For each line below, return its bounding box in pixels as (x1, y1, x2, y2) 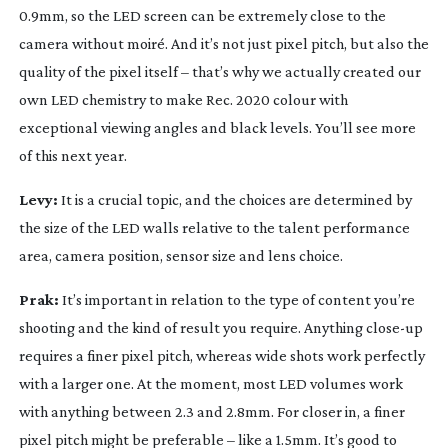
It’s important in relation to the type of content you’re (58, 290, 415, 308)
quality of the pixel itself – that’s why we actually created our (18, 62, 421, 80)
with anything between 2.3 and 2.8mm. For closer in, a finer (18, 402, 405, 420)
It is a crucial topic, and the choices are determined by (57, 190, 412, 208)
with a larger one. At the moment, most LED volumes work (18, 374, 403, 392)
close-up (365, 318, 423, 336)
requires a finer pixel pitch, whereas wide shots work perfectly (18, 346, 425, 364)
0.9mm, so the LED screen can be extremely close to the (18, 6, 386, 24)
